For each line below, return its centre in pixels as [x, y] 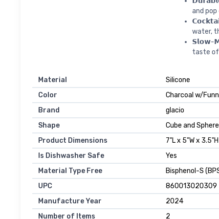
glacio [175, 110]
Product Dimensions [73, 141]
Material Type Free [70, 171]
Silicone [178, 80]
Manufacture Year [70, 201]
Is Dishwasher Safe [71, 156]
